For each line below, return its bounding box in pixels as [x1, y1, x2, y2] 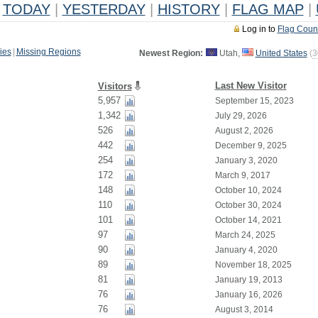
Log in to [241, 24, 278, 34]
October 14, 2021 [214, 215, 282, 225]
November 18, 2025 [214, 260, 292, 270]
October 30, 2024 [214, 200, 282, 210]
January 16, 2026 [214, 290, 283, 300]
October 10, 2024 [214, 185, 282, 195]
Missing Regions [16, 47, 81, 57]
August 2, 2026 [214, 126, 273, 136]
